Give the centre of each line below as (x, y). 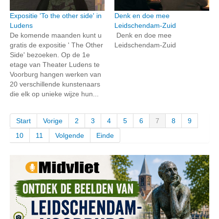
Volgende (70, 135)
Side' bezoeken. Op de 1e (50, 55)
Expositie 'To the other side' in (56, 16)
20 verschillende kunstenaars (55, 84)
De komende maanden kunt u (56, 35)
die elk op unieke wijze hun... (54, 94)
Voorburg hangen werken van (55, 74)
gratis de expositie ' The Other (56, 45)
